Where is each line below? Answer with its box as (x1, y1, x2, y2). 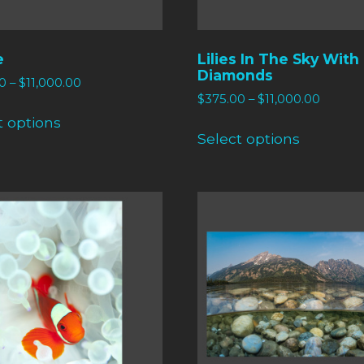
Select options (197, 130, 301, 148)
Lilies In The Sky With (197, 50, 360, 67)
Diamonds (197, 66, 274, 84)
